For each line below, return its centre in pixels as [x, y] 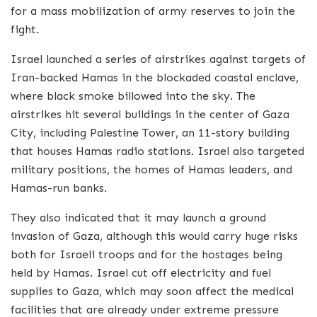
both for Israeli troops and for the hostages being [146, 255]
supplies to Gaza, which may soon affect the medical [152, 292]
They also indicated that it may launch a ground [138, 218]
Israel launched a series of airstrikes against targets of [158, 59]
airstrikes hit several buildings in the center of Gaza [150, 115]
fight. [25, 30]
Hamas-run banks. [59, 188]
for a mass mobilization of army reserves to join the [153, 11]
